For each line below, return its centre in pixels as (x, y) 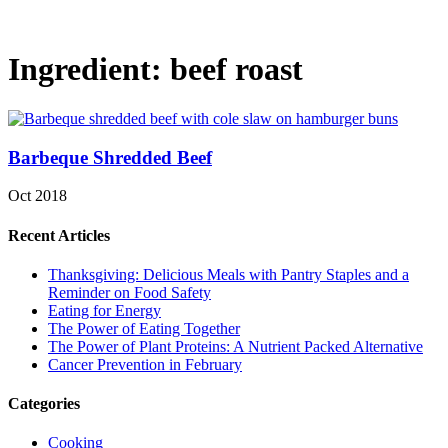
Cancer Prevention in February (145, 364)
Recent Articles (59, 235)
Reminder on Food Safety (129, 292)
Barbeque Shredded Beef (110, 157)
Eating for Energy (104, 310)
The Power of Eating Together (144, 328)
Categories (44, 404)
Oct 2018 (37, 196)
